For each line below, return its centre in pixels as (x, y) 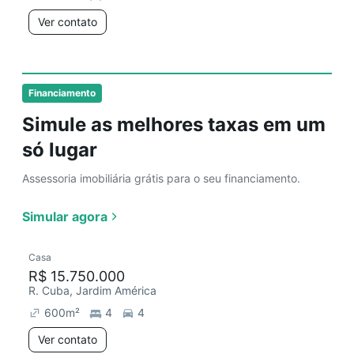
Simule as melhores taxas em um (174, 124)
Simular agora (65, 217)
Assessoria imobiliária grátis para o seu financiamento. (161, 178)
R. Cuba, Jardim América (92, 290)
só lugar (60, 150)
